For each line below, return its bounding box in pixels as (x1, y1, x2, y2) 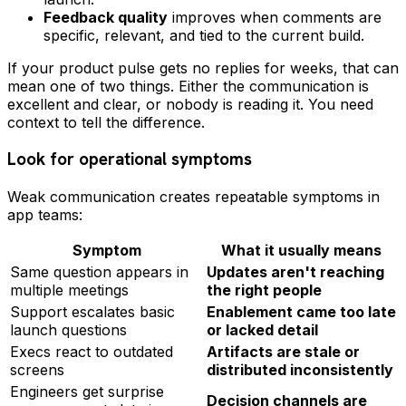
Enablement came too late (207, 303, 396, 322)
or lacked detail (207, 321, 318, 340)
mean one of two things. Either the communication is (7, 76, 369, 95)
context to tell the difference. (7, 112, 205, 131)
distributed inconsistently (207, 361, 393, 380)
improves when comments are (168, 7, 382, 26)
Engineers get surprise (10, 382, 164, 401)
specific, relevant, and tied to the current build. (43, 25, 364, 44)
